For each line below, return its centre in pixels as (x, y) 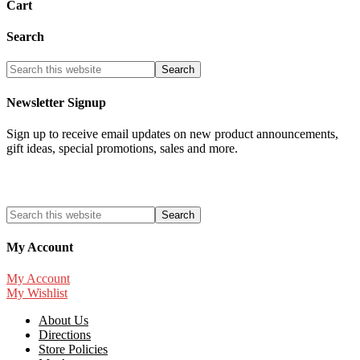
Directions (65, 335)
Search (25, 37)
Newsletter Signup (56, 102)
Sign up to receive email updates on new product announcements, (172, 133)
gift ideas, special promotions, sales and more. (122, 148)
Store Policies (73, 350)
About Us (63, 321)
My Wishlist (37, 293)
